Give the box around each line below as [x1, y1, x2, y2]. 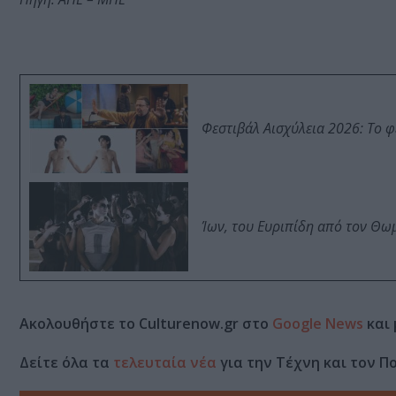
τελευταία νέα [113, 352, 217, 372]
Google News [272, 313, 363, 333]
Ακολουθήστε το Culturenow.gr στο [19, 313, 272, 333]
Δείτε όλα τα [19, 352, 113, 372]
